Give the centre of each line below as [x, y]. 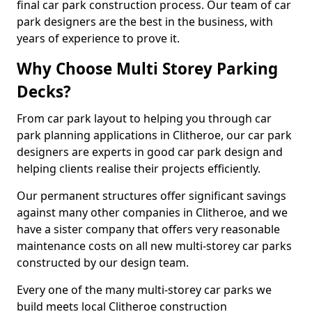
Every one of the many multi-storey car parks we [144, 290]
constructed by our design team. [103, 263]
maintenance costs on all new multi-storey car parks [154, 246]
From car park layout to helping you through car [144, 118]
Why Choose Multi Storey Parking [147, 69]
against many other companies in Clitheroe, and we [152, 212]
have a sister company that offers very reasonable [148, 229]
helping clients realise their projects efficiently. [139, 169]
